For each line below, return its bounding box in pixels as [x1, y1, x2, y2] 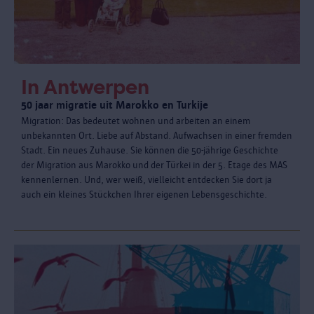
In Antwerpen [21, 76, 149, 100]
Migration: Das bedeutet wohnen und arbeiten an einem [21, 116, 250, 127]
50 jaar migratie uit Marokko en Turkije [21, 99, 208, 111]
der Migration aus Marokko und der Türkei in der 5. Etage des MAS [21, 160, 287, 171]
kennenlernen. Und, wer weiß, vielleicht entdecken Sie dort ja [21, 175, 272, 186]
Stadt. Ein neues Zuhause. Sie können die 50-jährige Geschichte [21, 145, 278, 156]
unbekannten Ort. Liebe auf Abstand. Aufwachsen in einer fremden [21, 130, 292, 142]
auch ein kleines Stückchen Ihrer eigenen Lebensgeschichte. [21, 189, 267, 200]
